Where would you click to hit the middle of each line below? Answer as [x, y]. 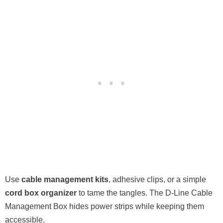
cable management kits [65, 179]
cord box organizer [41, 193]
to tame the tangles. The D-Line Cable [145, 193]
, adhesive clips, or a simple [157, 179]
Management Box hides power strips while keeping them [105, 206]
